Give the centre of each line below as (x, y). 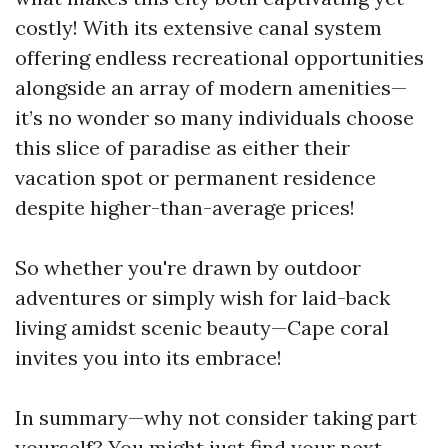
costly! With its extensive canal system (198, 27)
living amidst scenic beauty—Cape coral (202, 327)
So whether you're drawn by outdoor (188, 267)
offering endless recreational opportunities (219, 57)
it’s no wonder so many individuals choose (214, 117)
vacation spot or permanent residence (195, 177)
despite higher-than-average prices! (185, 207)
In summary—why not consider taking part (216, 417)
